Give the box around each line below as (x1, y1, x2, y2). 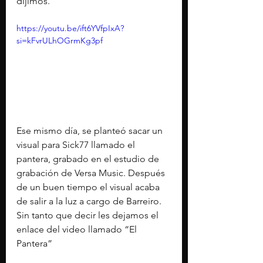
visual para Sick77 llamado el (16, 139, 137, 150)
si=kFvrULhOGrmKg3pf (16, 35, 103, 46)
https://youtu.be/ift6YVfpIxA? (16, 23, 124, 33)
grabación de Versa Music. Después (16, 167, 167, 178)
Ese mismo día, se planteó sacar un (16, 124, 165, 136)
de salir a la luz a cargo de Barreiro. (16, 195, 161, 207)
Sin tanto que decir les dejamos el (16, 209, 161, 221)
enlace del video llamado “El (16, 223, 139, 235)
